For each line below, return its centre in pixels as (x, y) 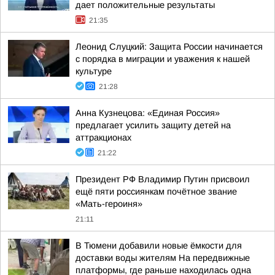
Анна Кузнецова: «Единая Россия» (148, 113)
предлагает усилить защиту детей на (153, 125)
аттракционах (103, 137)
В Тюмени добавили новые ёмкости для (159, 246)
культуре (94, 71)
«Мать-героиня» (109, 204)
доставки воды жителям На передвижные (163, 258)
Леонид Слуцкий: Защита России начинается (169, 47)
